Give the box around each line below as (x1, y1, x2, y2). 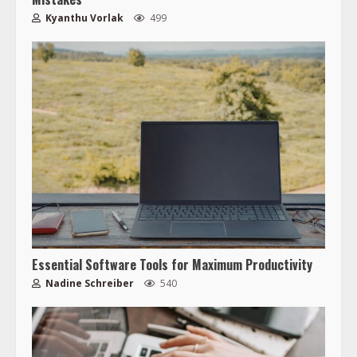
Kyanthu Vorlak (43, 11, 124, 25)
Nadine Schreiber (43, 277, 134, 291)
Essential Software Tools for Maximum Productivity (32, 255, 312, 275)
